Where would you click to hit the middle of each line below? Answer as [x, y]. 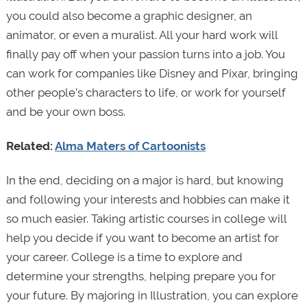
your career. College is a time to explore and [124, 257]
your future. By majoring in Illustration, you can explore [152, 296]
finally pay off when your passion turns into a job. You [145, 54]
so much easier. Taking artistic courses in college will [146, 219]
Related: [30, 146]
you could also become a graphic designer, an [129, 16]
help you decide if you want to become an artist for [142, 238]
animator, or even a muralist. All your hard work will [142, 35]
